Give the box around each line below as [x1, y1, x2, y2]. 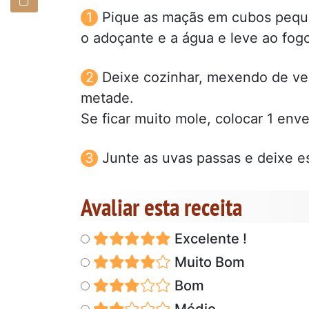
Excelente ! [170, 230, 247, 247]
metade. [81, 89, 134, 106]
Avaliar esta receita [81, 190, 242, 223]
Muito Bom [170, 253, 245, 270]
